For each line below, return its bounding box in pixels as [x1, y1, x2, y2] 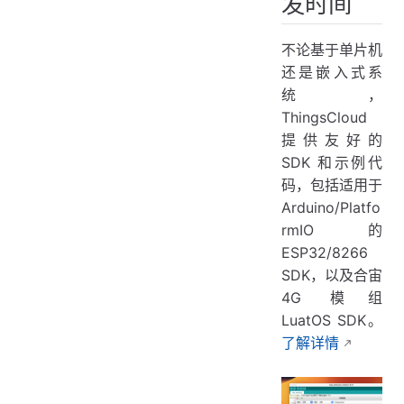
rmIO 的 [281, 221, 382, 240]
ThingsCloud [281, 108, 367, 127]
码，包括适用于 [281, 176, 382, 195]
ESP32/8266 [281, 243, 368, 262]
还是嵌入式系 [281, 63, 382, 82]
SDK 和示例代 [281, 153, 382, 172]
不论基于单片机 [281, 41, 382, 60]
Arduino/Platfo [281, 198, 381, 217]
